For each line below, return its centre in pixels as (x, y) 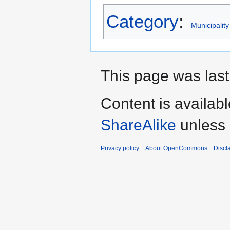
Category (142, 22)
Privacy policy (120, 149)
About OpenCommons (176, 149)
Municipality (210, 25)
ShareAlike (138, 125)
